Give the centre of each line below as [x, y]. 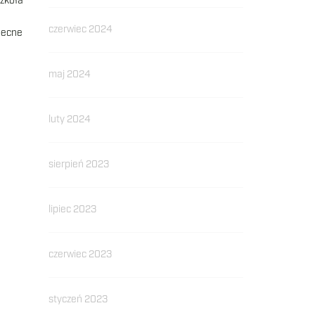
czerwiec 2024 [80, 30]
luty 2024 [69, 120]
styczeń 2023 [78, 300]
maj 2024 [69, 75]
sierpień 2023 [78, 165]
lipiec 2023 [72, 210]
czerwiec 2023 [80, 255]
